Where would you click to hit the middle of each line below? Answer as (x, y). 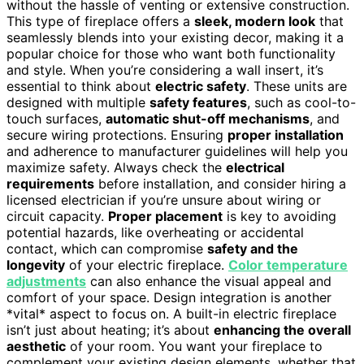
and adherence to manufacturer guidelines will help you (177, 151)
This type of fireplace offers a (100, 21)
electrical (255, 167)
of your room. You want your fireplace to (194, 346)
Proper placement (165, 216)
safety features (198, 102)
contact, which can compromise (107, 248)
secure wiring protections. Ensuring (117, 134)
